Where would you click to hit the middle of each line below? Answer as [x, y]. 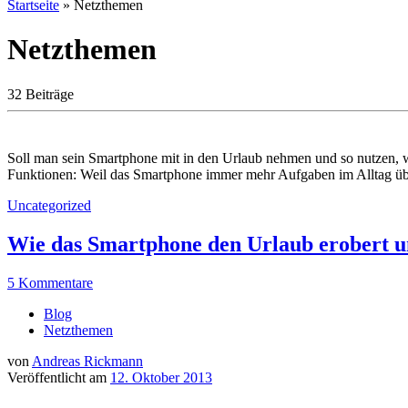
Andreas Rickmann [87, 361]
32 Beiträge [41, 94]
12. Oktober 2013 [161, 377]
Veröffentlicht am [59, 377]
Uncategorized [49, 205]
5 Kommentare [50, 282]
